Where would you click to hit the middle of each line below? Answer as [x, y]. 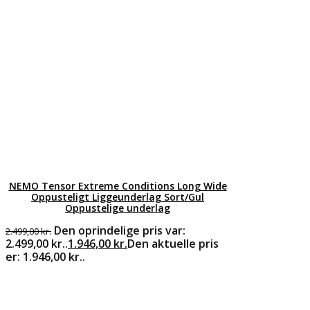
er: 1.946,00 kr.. [45, 256]
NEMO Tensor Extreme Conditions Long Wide [118, 185]
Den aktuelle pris [173, 243]
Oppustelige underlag [118, 208]
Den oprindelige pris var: [120, 230]
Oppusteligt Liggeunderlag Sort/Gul [118, 197]
